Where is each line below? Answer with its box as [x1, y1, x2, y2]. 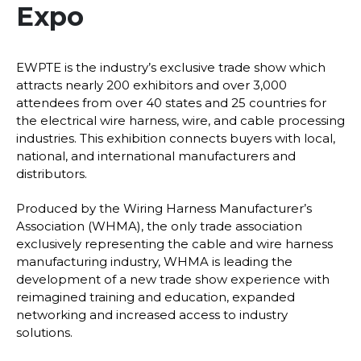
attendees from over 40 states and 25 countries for [16, 94, 326, 110]
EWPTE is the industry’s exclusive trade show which [16, 59, 326, 75]
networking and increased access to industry [16, 307, 288, 323]
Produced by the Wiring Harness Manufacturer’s [16, 201, 312, 217]
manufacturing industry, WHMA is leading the [16, 254, 293, 270]
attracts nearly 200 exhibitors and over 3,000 [16, 77, 287, 93]
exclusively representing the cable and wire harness [16, 236, 333, 252]
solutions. [16, 325, 73, 341]
